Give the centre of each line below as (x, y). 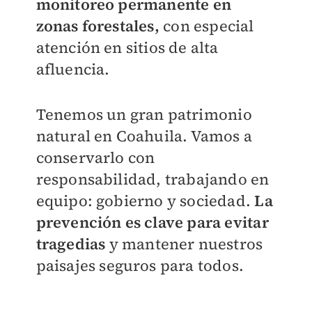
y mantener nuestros (186, 244)
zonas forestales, (97, 26)
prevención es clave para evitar (152, 223)
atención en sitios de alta (127, 48)
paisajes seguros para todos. (140, 266)
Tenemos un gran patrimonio (144, 115)
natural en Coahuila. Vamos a (144, 136)
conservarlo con (95, 158)
